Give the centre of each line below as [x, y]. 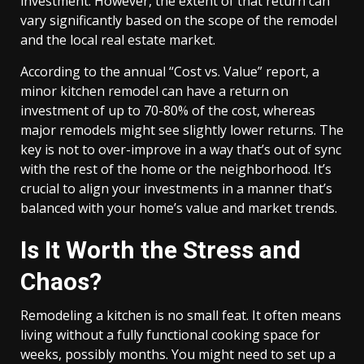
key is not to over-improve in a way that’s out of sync [181, 149]
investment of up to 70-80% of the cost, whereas [168, 110]
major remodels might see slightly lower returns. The [182, 130]
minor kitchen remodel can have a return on [154, 91]
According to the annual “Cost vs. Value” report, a [170, 71]
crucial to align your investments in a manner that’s [176, 188]
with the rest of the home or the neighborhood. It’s [176, 169]
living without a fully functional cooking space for [170, 335]
